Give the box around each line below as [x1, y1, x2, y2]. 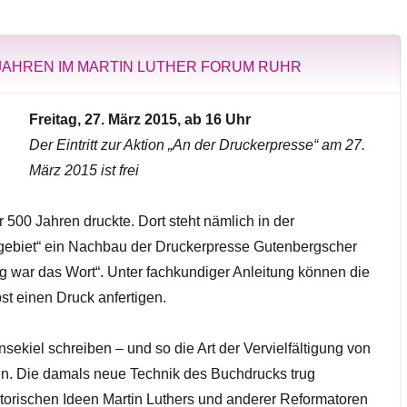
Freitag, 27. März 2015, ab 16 [28, 111, 222, 127]
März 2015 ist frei [28, 162, 139, 178]
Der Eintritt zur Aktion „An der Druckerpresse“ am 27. [28, 136, 365, 153]
